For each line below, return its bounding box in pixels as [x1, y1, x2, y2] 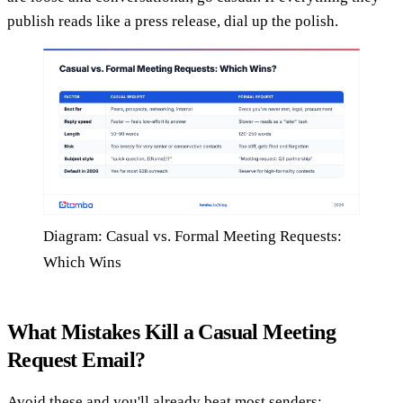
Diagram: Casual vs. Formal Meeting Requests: [43, 228, 342, 246]
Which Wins [43, 254, 121, 272]
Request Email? [7, 348, 146, 372]
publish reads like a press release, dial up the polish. [7, 13, 338, 31]
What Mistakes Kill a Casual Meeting [7, 320, 336, 345]
